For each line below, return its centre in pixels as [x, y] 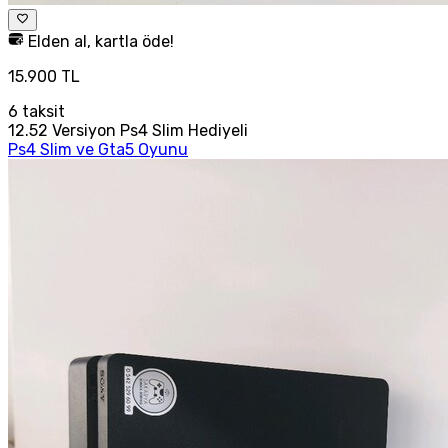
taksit [41, 112]
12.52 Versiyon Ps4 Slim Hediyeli [128, 131]
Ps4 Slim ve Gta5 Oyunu [98, 150]
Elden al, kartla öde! [99, 42]
